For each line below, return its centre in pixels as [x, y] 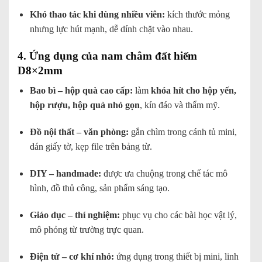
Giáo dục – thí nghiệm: [75, 215]
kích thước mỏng [197, 14]
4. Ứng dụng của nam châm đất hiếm [107, 56]
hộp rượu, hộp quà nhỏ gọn [85, 105]
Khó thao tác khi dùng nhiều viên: [97, 14]
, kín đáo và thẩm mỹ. [180, 105]
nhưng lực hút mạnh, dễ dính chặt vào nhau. [111, 29]
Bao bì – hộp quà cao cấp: [81, 91]
